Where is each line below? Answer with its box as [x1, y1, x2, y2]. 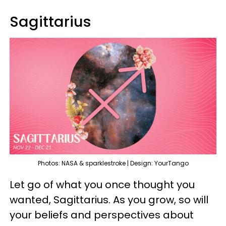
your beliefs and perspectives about [10, 207, 194, 222]
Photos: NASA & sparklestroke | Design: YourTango [37, 158, 189, 167]
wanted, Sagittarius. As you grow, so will [10, 192, 208, 207]
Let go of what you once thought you [10, 177, 195, 192]
